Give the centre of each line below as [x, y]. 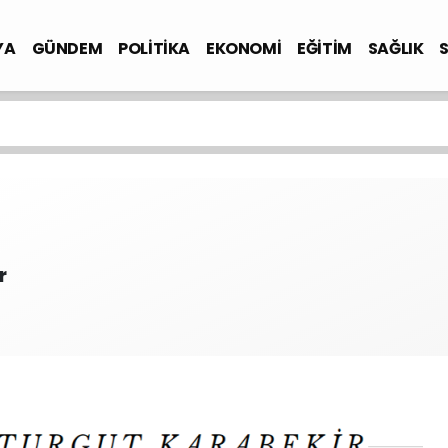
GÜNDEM [67, 48]
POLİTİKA [154, 48]
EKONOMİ [243, 48]
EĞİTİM [324, 48]
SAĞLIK [395, 48]
